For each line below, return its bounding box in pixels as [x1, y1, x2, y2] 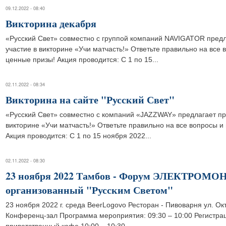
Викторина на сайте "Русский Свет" [6, 92, 175, 107]
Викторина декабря [6, 16, 96, 31]
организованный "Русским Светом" [6, 183, 173, 197]
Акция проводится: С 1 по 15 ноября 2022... [6, 132, 151, 140]
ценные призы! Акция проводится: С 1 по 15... [6, 55, 158, 64]
